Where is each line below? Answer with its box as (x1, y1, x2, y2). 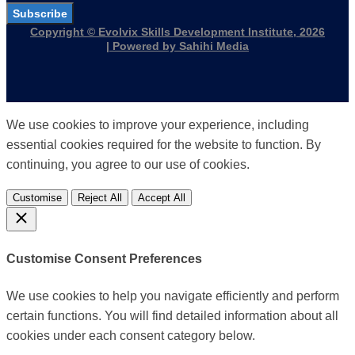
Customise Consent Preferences (6, 252, 202, 266)
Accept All (138, 192, 185, 204)
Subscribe (13, 7, 67, 21)
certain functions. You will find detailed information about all (6, 308, 338, 323)
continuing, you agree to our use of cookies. (6, 158, 250, 172)
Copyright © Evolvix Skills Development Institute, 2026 (30, 25, 325, 39)
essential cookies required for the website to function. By (6, 138, 321, 152)
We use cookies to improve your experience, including (6, 118, 309, 132)
